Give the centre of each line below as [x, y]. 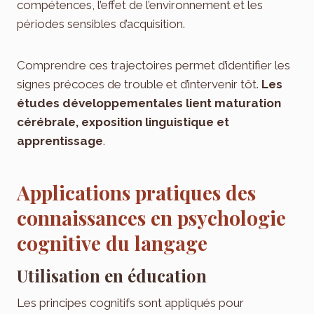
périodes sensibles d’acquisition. [101, 24]
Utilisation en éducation [112, 276]
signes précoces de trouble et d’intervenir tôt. [139, 84]
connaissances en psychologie [151, 218]
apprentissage [60, 141]
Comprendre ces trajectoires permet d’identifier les [153, 66]
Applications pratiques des [136, 193]
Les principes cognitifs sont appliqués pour [130, 303]
